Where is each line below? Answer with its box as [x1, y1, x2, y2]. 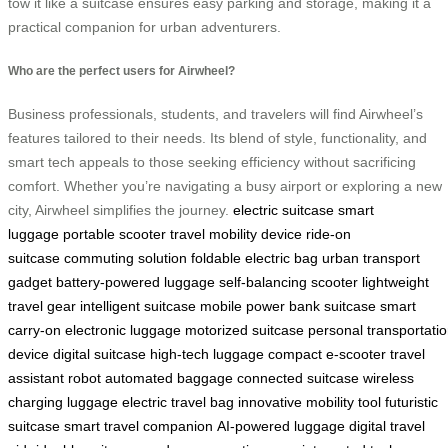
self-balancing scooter [219, 274, 358, 291]
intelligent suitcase [80, 298, 196, 315]
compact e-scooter [268, 346, 386, 363]
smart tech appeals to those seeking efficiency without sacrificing [8, 154, 416, 171]
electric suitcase [233, 202, 334, 219]
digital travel [349, 418, 425, 435]
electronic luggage [65, 322, 181, 339]
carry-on [8, 322, 61, 339]
